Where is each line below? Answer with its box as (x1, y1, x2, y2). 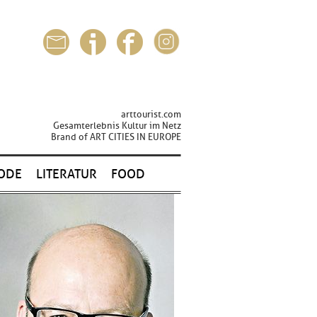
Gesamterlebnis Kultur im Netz (53, 120, 181, 132)
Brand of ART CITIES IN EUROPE (51, 131, 181, 143)
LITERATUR (36, 166, 97, 183)
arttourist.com (121, 108, 181, 120)
